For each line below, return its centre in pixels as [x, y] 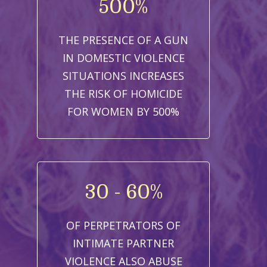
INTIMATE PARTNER [124, 243]
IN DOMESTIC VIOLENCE [123, 58]
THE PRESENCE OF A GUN [124, 40]
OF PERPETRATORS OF [124, 225]
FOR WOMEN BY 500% [124, 111]
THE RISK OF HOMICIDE [124, 93]
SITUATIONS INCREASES [124, 75]
